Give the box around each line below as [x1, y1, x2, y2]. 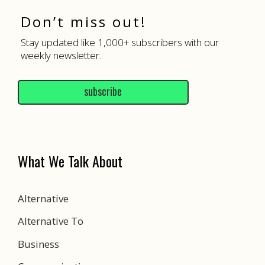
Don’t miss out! [21, 11, 147, 31]
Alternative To [18, 214, 83, 228]
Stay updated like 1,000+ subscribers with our [21, 35, 219, 49]
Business [18, 237, 59, 251]
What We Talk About [18, 150, 122, 172]
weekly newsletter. [21, 48, 101, 62]
